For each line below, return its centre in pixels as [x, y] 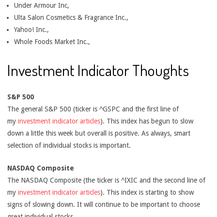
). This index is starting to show [147, 192]
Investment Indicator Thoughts [98, 70]
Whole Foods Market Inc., [52, 42]
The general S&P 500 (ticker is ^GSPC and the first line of [93, 109]
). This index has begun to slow [147, 121]
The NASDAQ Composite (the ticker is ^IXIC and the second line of [106, 180]
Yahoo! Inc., [31, 30]
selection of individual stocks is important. [69, 145]
